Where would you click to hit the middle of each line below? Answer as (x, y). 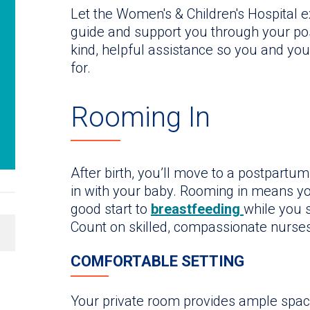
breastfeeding (197, 209)
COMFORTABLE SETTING (157, 262)
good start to (111, 209)
